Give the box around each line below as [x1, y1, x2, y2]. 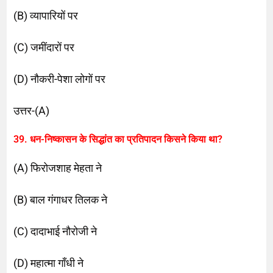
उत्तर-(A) [13, 104, 50, 117]
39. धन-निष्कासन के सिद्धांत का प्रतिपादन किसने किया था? [13, 133, 223, 145]
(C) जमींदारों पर [13, 40, 75, 54]
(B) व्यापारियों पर [13, 9, 79, 22]
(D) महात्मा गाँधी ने [13, 256, 84, 269]
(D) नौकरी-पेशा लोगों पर [13, 72, 106, 85]
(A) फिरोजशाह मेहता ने [13, 161, 102, 174]
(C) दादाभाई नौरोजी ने [13, 224, 97, 238]
